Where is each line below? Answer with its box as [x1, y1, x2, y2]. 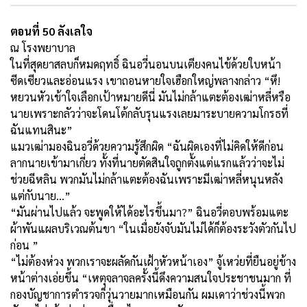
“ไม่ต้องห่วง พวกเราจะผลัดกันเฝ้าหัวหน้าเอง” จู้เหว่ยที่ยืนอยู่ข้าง [10, 254, 296, 269]
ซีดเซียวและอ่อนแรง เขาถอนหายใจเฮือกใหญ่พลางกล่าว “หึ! [10, 73, 280, 88]
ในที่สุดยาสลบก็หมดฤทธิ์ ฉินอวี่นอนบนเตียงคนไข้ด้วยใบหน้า [10, 56, 281, 71]
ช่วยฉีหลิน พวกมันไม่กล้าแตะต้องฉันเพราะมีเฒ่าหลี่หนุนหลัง [10, 171, 283, 186]
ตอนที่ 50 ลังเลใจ [10, 23, 93, 38]
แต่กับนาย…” [10, 188, 71, 203]
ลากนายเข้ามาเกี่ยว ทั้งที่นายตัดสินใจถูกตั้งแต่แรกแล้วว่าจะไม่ [10, 155, 284, 170]
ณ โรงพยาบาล [10, 40, 75, 55]
